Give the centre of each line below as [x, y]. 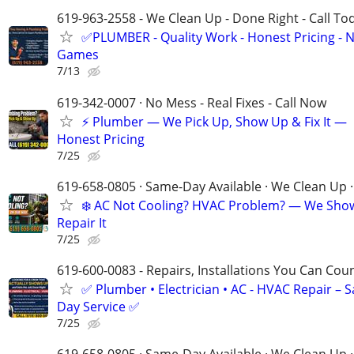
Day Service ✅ [98, 307]
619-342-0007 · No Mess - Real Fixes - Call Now [192, 102]
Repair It [82, 222]
